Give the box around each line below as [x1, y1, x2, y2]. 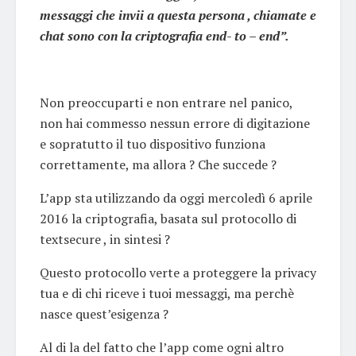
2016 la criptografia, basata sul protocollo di [40, 209, 296, 227]
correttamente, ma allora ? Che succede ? [40, 155, 277, 173]
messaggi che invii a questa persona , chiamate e [40, 6, 316, 24]
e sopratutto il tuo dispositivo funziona [40, 134, 265, 153]
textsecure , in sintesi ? [40, 230, 170, 248]
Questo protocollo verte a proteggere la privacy [40, 263, 316, 281]
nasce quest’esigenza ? [40, 304, 168, 323]
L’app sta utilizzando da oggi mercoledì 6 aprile [40, 188, 312, 207]
